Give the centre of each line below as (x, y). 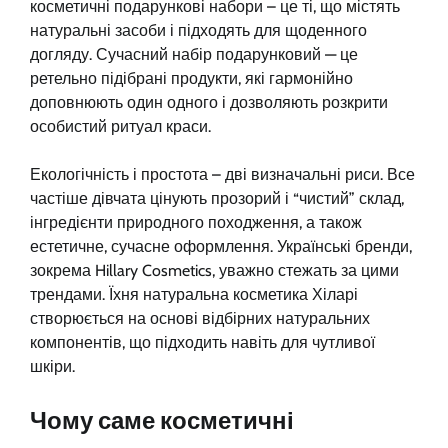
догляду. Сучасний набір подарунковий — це (194, 54)
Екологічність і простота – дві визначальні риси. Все (222, 174)
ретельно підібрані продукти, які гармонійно (191, 78)
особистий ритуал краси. (120, 126)
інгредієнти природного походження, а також (196, 222)
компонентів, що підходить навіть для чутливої (202, 342)
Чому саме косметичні (162, 420)
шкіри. (52, 366)
